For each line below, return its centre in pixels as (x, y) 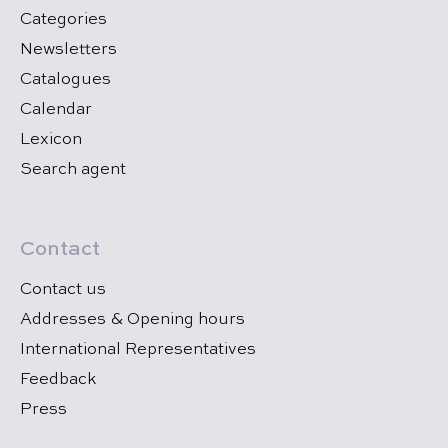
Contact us (63, 290)
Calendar (56, 110)
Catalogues (65, 80)
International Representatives (138, 350)
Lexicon (51, 140)
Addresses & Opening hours (132, 320)
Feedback (58, 380)
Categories (63, 20)
